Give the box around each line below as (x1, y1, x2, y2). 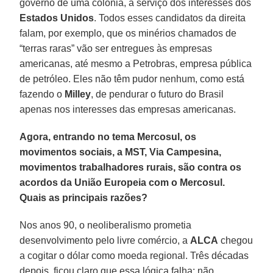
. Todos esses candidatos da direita (94, 12, 246, 23)
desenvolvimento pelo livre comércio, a (19, 235, 191, 246)
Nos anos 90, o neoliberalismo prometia (19, 219, 192, 230)
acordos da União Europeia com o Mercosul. (19, 177, 225, 188)
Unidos (60, 12, 94, 23)
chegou (218, 235, 253, 246)
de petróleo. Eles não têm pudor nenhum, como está (19, 73, 245, 84)
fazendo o (19, 88, 65, 99)
